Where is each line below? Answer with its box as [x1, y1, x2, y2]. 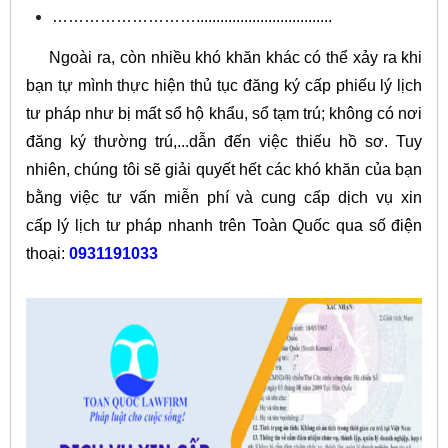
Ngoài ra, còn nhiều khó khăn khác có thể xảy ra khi [25, 49, 423, 67]
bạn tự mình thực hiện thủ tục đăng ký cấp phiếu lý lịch [25, 77, 423, 95]
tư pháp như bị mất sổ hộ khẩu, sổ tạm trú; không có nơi [25, 105, 423, 123]
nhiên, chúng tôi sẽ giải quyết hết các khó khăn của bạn [25, 161, 423, 179]
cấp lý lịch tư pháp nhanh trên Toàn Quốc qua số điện [25, 217, 423, 235]
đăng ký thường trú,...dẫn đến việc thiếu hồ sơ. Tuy [25, 133, 423, 151]
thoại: [25, 245, 69, 263]
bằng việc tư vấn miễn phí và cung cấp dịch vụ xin [25, 189, 423, 207]
